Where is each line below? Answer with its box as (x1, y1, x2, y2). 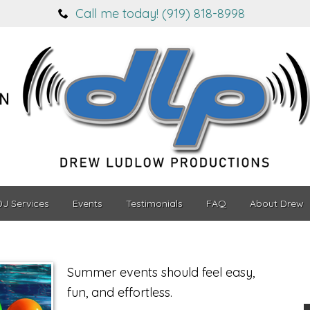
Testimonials (126, 197, 183, 210)
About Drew (250, 197, 304, 210)
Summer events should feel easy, (67, 264, 255, 280)
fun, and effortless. (67, 284, 172, 300)
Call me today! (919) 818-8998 (75, 6, 245, 21)
